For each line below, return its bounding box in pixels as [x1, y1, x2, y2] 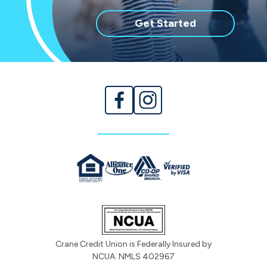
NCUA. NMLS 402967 [92, 252, 175, 262]
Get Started [135, 17, 196, 30]
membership [195, 32, 258, 46]
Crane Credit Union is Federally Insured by [55, 239, 212, 250]
